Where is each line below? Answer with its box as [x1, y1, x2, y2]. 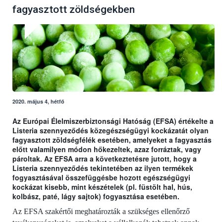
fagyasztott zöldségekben [12, 3, 135, 16]
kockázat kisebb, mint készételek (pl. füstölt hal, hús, [12, 182, 192, 192]
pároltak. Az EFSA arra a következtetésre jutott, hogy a [12, 154, 197, 164]
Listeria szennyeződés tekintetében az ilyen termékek [12, 163, 193, 173]
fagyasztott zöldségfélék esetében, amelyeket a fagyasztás [12, 135, 212, 145]
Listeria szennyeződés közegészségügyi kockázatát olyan [12, 125, 209, 136]
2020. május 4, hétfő [12, 98, 64, 106]
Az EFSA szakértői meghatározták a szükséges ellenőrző [12, 207, 190, 216]
